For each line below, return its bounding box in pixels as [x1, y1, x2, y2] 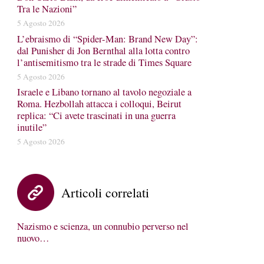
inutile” [16, 121, 47, 134]
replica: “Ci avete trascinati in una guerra [16, 109, 176, 122]
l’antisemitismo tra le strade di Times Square [16, 55, 192, 69]
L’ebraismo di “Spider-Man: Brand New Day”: [16, 32, 198, 45]
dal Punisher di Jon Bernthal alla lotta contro [16, 44, 190, 57]
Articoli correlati [61, 184, 149, 201]
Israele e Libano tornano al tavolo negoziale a [16, 85, 192, 98]
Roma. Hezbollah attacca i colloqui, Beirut [16, 97, 181, 110]
